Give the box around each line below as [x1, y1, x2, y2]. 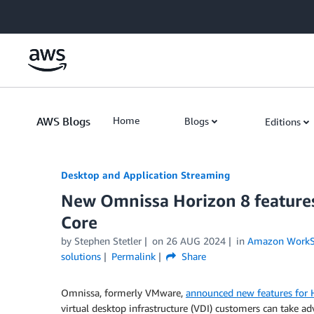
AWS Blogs [36, 114, 90, 128]
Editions [265, 116, 301, 128]
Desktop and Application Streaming [61, 169, 230, 181]
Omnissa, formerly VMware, [61, 287, 186, 299]
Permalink [111, 250, 156, 262]
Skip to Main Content [6, 8, 100, 20]
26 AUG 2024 [165, 235, 226, 247]
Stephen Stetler [74, 235, 142, 247]
